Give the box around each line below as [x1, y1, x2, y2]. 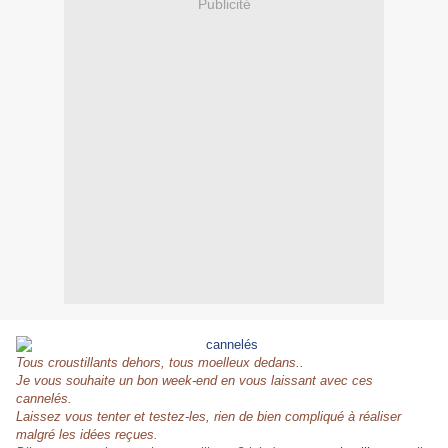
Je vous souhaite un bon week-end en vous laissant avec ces [16, 373, 373, 389]
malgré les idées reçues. [16, 427, 158, 443]
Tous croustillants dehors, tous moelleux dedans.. [16, 355, 304, 371]
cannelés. [16, 391, 72, 407]
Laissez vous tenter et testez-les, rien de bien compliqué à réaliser [16, 409, 401, 425]
